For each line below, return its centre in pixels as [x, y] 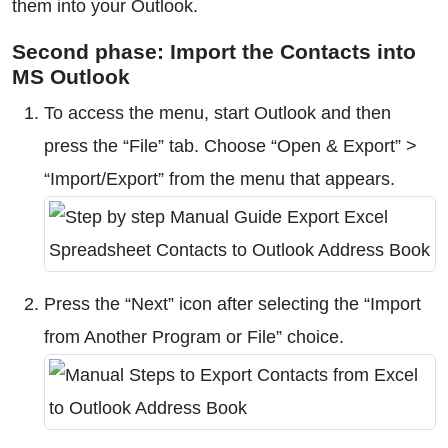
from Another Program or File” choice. [194, 337]
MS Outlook [71, 76]
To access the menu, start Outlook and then [217, 113]
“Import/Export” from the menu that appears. [219, 179]
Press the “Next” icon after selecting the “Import [232, 304]
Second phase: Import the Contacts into [214, 51]
